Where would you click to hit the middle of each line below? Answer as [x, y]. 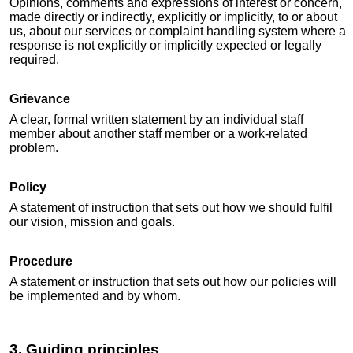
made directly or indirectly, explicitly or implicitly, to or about [173, 17]
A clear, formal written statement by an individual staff [156, 120]
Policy [28, 188]
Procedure [41, 262]
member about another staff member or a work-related [158, 134]
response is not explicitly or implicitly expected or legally [165, 46]
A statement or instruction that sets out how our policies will [173, 282]
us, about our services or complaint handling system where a [178, 32]
